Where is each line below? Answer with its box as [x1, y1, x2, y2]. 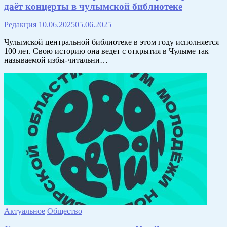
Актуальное [4, 206, 45, 215]
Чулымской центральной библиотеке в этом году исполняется [4, 37, 219, 46]
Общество [47, 206, 82, 215]
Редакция [4, 20, 36, 29]
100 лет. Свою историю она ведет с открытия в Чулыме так [4, 46, 209, 55]
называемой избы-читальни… [4, 55, 108, 64]
